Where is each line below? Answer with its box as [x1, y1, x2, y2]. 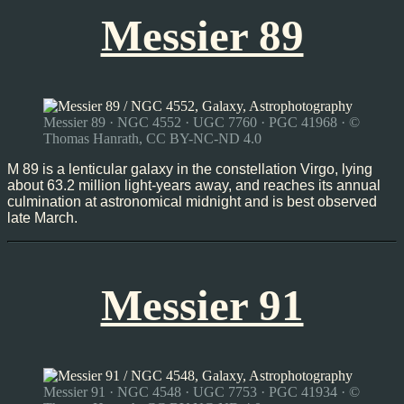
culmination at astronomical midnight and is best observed [7, 193, 377, 209]
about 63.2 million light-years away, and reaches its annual [7, 177, 381, 193]
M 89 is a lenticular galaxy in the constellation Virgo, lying [7, 161, 372, 177]
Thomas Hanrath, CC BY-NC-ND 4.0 [43, 130, 262, 146]
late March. [7, 209, 78, 225]
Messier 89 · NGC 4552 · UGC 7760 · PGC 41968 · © [43, 114, 360, 130]
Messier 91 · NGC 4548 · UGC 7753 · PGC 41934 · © [43, 383, 360, 399]
